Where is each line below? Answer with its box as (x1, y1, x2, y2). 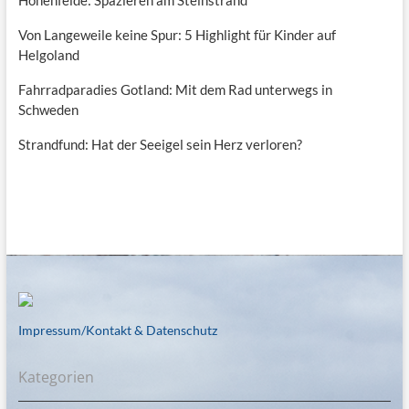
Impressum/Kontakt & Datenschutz (17, 322, 217, 339)
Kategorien (17, 367, 94, 388)
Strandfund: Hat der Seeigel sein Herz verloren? (17, 136, 302, 153)
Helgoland (17, 47, 79, 64)
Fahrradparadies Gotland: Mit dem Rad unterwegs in (17, 81, 332, 99)
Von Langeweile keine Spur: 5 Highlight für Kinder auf (17, 26, 336, 44)
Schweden (17, 101, 79, 119)
